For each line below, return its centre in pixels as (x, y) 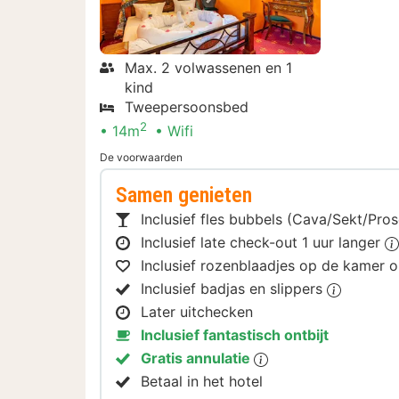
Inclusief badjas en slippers (234, 289)
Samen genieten (184, 195)
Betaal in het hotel (202, 382)
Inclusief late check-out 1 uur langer (263, 243)
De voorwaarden (141, 158)
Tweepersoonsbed (187, 107)
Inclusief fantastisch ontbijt (235, 335)
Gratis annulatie (197, 358)
